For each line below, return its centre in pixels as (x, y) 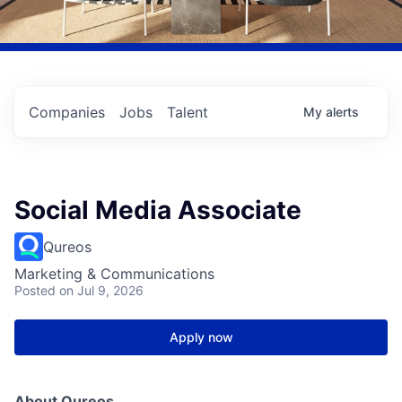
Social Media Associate (158, 210)
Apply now (201, 337)
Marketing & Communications (114, 274)
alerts (342, 112)
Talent (188, 113)
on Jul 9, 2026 (101, 291)
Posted (35, 291)
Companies (67, 113)
